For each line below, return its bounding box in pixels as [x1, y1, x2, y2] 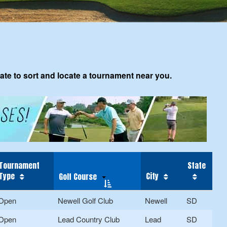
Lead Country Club [58, 214, 120, 225]
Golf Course [59, 171, 97, 183]
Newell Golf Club [58, 195, 113, 206]
